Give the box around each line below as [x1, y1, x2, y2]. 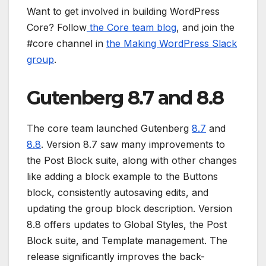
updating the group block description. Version [27, 202, 232, 214]
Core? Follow [27, 21, 87, 33]
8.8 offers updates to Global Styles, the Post [27, 218, 227, 230]
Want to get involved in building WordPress [27, 5, 220, 17]
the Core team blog [87, 21, 176, 33]
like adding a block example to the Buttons [27, 170, 218, 182]
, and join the [176, 21, 235, 33]
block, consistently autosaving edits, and [27, 186, 208, 198]
